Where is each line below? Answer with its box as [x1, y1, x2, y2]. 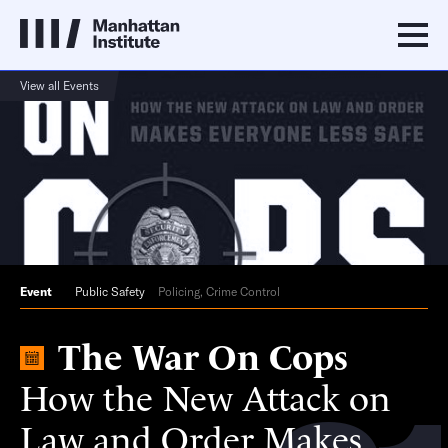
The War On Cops [58, 329, 348, 380]
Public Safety [75, 284, 145, 300]
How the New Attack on [20, 370, 391, 421]
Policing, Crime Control [158, 284, 280, 300]
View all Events [20, 78, 99, 93]
